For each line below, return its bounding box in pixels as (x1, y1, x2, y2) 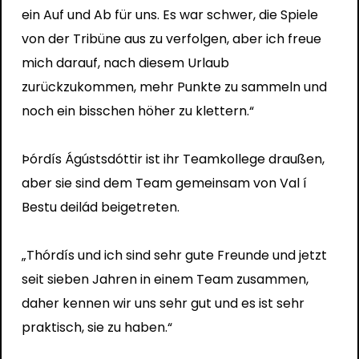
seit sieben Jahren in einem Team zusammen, (21, 269, 309, 288)
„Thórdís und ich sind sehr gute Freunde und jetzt (21, 245, 327, 264)
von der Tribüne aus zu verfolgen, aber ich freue (21, 29, 321, 48)
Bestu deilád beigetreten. (21, 197, 179, 216)
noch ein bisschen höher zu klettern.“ (21, 101, 254, 120)
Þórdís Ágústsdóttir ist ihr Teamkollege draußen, (21, 149, 325, 168)
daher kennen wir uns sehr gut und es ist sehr (21, 293, 305, 313)
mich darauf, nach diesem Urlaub (21, 53, 229, 72)
